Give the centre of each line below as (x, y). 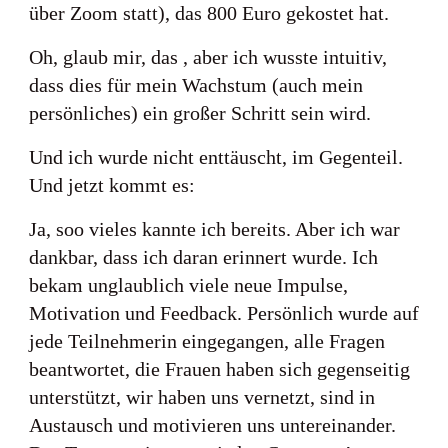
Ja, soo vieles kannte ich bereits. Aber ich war (214, 229)
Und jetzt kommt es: (112, 185)
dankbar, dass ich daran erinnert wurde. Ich (203, 257)
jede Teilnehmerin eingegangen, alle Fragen (207, 341)
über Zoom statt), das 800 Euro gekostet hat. (209, 13)
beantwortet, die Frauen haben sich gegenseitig (219, 369)
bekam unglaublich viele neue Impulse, (188, 285)
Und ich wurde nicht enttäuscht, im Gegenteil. (216, 157)
